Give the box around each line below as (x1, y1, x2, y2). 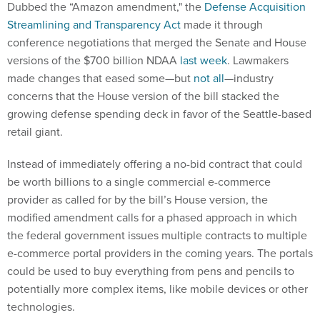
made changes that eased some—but (7, 54, 194, 71)
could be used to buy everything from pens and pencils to (7, 246, 294, 264)
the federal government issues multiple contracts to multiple (7, 211, 307, 228)
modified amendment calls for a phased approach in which (7, 193, 297, 210)
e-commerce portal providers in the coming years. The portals (7, 229, 313, 246)
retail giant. (7, 107, 63, 124)
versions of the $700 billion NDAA (7, 36, 177, 53)
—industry (224, 54, 274, 71)
